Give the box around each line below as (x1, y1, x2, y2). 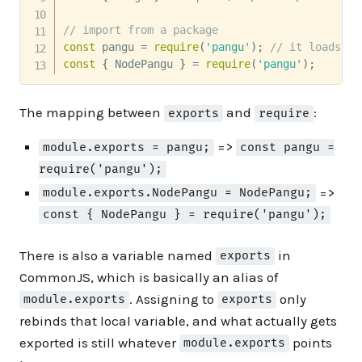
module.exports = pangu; (43, 141, 211, 155)
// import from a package (62, 23, 218, 36)
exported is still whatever (19, 334, 179, 351)
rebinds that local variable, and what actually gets (19, 312, 337, 329)
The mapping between (19, 103, 164, 120)
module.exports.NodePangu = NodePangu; (43, 186, 313, 200)
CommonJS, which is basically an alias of (19, 268, 278, 285)
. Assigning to (129, 290, 218, 307)
